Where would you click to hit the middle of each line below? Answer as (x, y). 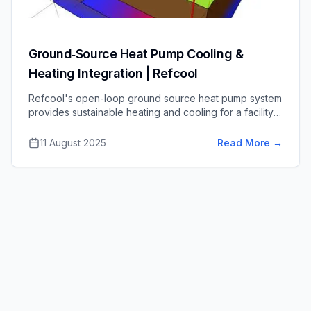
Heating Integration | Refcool (113, 73)
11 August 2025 (73, 143)
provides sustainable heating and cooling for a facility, (152, 112)
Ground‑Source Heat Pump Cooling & (136, 54)
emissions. (52, 140)
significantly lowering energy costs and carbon (136, 126)
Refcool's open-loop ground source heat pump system (155, 98)
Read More (244, 143)
